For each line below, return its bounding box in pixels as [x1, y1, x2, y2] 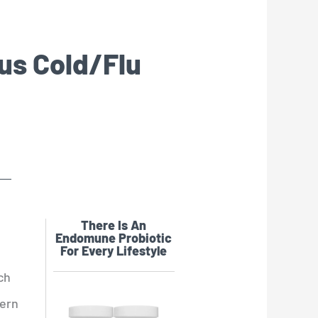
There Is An [81, 216, 147, 233]
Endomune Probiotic [55, 229, 172, 246]
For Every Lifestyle [60, 242, 168, 258]
